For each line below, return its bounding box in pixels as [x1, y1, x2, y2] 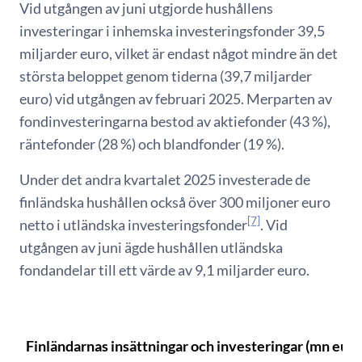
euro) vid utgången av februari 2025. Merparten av [19, 89, 332, 107]
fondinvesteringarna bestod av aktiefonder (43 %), [19, 112, 330, 130]
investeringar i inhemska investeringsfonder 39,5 [19, 21, 325, 40]
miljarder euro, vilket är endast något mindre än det [19, 44, 338, 62]
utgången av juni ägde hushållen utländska [19, 238, 283, 256]
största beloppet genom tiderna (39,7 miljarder [19, 66, 312, 85]
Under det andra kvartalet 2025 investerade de [19, 170, 310, 188]
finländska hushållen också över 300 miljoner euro [19, 192, 330, 211]
